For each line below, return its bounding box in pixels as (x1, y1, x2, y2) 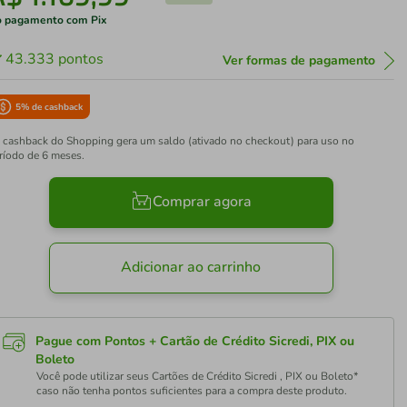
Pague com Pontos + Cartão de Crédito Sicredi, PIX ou (35, 333, 355, 350)
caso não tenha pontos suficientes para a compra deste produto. (36, 383, 348, 398)
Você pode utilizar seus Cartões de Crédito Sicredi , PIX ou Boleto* (36, 369, 359, 383)
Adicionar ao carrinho (121, 257, 262, 278)
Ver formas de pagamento (222, 52, 375, 69)
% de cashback (21, 101, 84, 114)
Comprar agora (152, 192, 252, 213)
